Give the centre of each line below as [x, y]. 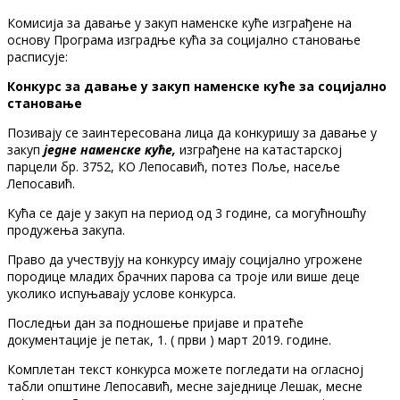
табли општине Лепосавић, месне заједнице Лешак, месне [185, 386]
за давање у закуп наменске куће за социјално [226, 86]
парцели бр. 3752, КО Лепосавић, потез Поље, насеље [174, 166]
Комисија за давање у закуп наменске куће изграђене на [179, 22]
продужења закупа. [66, 229]
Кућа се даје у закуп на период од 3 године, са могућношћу [187, 212]
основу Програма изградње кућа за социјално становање [184, 39]
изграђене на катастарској [259, 149]
